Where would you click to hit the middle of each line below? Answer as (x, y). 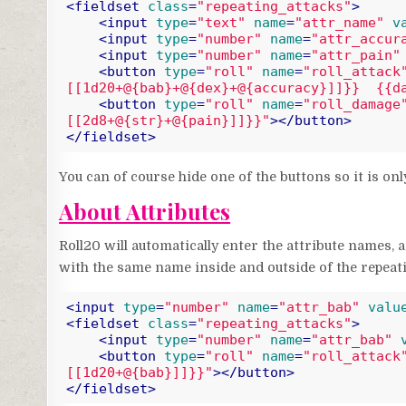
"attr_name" (339, 23)
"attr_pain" (355, 56)
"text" (221, 23)
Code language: (103, 159)
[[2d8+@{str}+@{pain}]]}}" (168, 121)
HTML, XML (182, 159)
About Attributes (145, 212)
